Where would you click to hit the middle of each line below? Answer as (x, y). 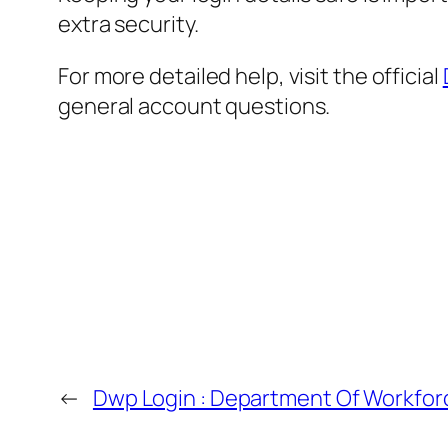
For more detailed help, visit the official (250, 76)
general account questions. (194, 106)
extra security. (128, 24)
